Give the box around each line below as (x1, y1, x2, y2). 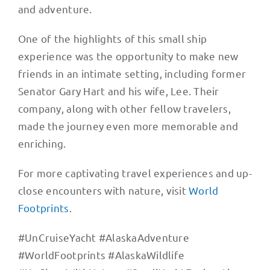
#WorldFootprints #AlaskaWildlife (17, 248, 185, 261)
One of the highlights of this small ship (17, 31, 207, 45)
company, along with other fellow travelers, (17, 101, 231, 115)
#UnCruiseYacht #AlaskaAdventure (17, 230, 189, 243)
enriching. (17, 136, 66, 149)
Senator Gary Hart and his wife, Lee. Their (17, 84, 219, 97)
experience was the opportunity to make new (17, 49, 239, 62)
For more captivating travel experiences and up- (17, 166, 252, 179)
